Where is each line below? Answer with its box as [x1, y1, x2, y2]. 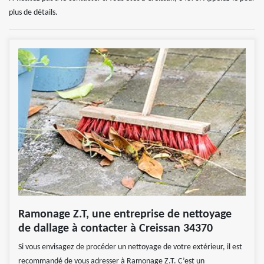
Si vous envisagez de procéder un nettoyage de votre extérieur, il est [18, 243, 242, 252]
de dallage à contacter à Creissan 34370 [18, 223, 213, 235]
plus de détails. [9, 8, 58, 18]
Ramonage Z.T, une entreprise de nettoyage [18, 209, 232, 221]
